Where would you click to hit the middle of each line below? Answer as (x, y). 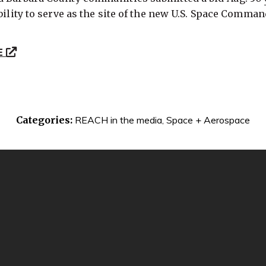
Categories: (44, 120)
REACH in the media (118, 120)
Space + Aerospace (208, 120)
